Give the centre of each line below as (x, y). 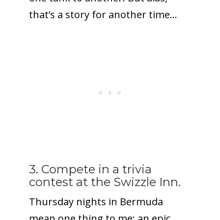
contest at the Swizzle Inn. (105, 182)
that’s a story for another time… (103, 14)
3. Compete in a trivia (90, 169)
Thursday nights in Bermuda (96, 201)
